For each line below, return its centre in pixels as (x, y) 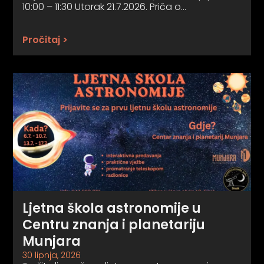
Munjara (52, 242)
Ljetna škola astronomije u (112, 209)
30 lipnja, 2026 (52, 255)
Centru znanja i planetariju (114, 225)
